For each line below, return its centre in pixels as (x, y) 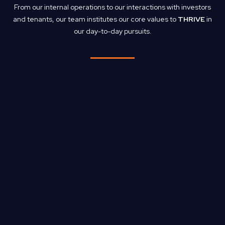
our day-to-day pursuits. (113, 31)
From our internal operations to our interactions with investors (113, 7)
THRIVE (191, 19)
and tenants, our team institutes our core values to (95, 19)
